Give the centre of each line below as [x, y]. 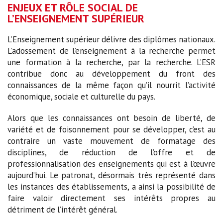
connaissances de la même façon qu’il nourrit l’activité [111, 85]
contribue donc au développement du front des [111, 74]
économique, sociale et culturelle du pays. [81, 97]
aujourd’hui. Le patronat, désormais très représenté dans [111, 175]
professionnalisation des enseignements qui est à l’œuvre [111, 164]
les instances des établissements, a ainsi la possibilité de [111, 187]
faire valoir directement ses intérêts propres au [111, 198]
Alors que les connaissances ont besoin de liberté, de [111, 118]
